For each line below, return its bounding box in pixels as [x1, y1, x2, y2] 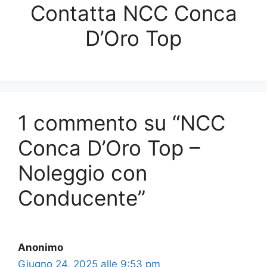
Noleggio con [18, 160, 147, 186]
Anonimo [18, 241, 63, 254]
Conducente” [18, 185, 145, 211]
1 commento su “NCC [18, 110, 225, 136]
